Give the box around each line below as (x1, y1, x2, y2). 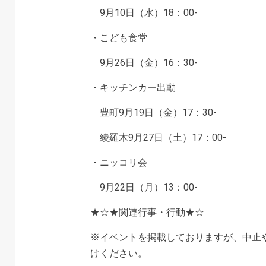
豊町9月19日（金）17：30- (90, 107, 217, 118)
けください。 (90, 248, 147, 259)
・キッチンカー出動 (90, 82, 176, 93)
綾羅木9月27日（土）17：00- (90, 132, 226, 143)
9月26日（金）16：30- (90, 57, 198, 68)
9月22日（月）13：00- (90, 182, 198, 193)
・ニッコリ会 (90, 157, 147, 168)
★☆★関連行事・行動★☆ (90, 207, 204, 218)
